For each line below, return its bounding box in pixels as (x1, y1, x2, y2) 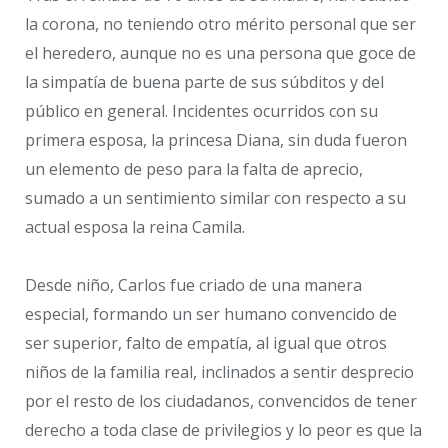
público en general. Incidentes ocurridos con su (25, 99, 378, 122)
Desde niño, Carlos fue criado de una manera (25, 274, 362, 297)
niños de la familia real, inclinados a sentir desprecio (25, 361, 414, 384)
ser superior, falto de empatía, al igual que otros (25, 332, 387, 355)
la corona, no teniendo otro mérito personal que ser (25, 12, 416, 35)
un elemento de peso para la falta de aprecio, (25, 157, 363, 180)
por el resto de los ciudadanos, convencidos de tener (25, 390, 417, 413)
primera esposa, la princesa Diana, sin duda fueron (25, 128, 407, 151)
